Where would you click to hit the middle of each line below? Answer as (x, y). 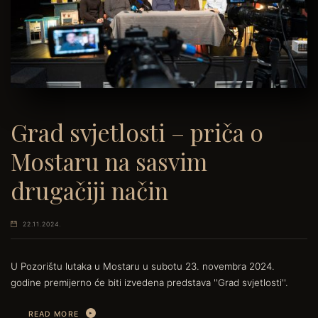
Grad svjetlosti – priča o (137, 132)
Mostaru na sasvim (109, 161)
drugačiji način (89, 191)
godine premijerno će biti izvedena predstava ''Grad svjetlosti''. (149, 282)
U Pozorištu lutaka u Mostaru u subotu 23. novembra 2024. (143, 266)
